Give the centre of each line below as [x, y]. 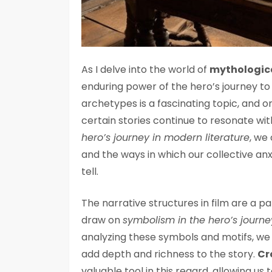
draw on [102, 220]
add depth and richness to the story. [169, 254]
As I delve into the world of [145, 70]
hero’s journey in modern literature [165, 138]
